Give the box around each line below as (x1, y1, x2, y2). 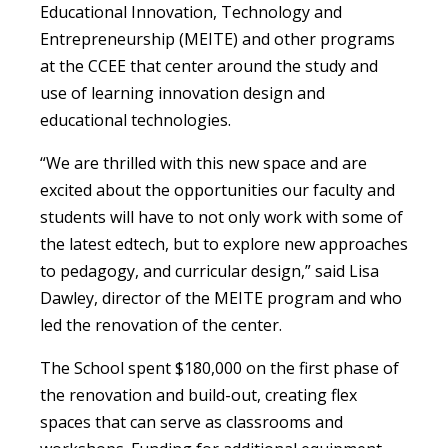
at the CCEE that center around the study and (40, 55, 378, 78)
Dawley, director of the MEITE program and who (40, 287, 402, 310)
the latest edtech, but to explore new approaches (40, 233, 408, 256)
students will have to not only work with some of (40, 206, 403, 229)
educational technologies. (40, 109, 231, 132)
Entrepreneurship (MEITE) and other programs (40, 28, 395, 51)
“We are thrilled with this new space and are (40, 152, 367, 175)
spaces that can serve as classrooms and (40, 411, 343, 434)
